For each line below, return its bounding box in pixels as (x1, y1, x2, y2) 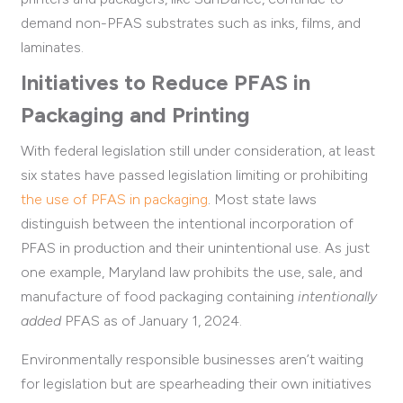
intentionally (298, 288, 377, 306)
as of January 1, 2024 (100, 312, 239, 330)
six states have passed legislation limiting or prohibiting (21, 166, 368, 184)
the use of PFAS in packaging (21, 191, 208, 209)
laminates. (21, 39, 84, 57)
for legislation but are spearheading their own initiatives (21, 375, 372, 393)
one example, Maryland (21, 264, 169, 282)
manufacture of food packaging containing (21, 288, 298, 306)
